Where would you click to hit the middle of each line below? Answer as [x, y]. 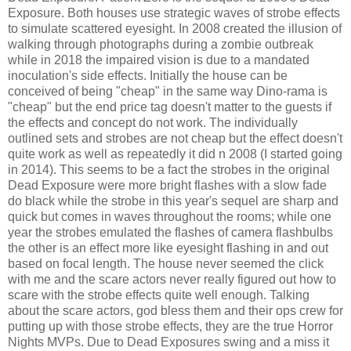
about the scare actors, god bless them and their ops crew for [175, 311]
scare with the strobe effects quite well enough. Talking [159, 295]
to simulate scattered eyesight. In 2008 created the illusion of [175, 29]
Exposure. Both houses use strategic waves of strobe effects [174, 13]
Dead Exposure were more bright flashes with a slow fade [167, 186]
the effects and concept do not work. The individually [153, 123]
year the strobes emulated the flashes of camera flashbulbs [170, 233]
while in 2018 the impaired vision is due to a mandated [159, 60]
